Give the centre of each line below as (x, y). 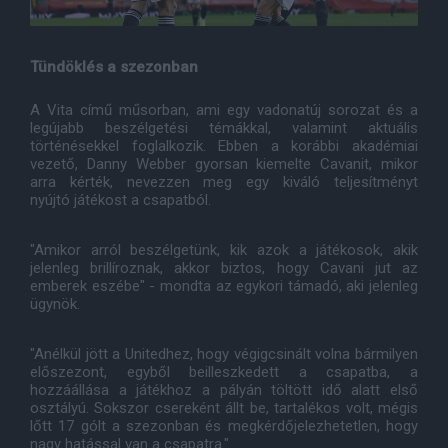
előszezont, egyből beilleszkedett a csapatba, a (224, 372)
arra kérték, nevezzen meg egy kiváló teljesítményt (224, 182)
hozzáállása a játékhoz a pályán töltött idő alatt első (224, 390)
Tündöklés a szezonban (114, 67)
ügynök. (55, 304)
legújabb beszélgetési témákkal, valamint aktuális (224, 128)
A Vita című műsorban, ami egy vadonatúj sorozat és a (224, 110)
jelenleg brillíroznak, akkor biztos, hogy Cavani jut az (224, 268)
